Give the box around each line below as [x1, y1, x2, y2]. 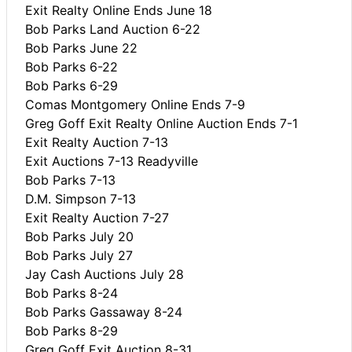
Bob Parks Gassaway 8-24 [25, 303, 182, 320]
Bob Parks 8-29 [25, 322, 118, 339]
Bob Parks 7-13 [25, 171, 115, 188]
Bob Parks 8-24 [25, 284, 118, 301]
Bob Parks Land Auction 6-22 [25, 20, 200, 37]
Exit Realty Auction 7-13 [25, 134, 168, 150]
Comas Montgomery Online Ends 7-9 [25, 96, 245, 112]
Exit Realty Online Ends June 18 [25, 2, 212, 18]
